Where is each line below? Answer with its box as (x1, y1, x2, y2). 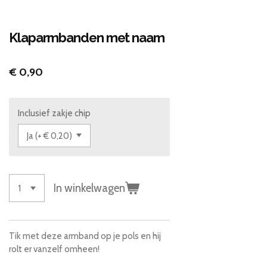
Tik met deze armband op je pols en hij (9, 231, 162, 242)
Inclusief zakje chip (18, 107, 91, 119)
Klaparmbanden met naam (9, 29, 164, 45)
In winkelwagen (54, 181, 126, 195)
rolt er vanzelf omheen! (9, 244, 100, 255)
